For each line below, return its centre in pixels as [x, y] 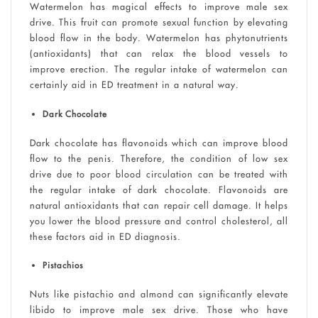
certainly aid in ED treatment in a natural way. [134, 85]
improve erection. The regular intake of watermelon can [159, 69]
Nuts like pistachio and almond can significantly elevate [159, 294]
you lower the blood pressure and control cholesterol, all [159, 220]
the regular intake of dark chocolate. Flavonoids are [159, 189]
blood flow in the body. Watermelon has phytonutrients [159, 38]
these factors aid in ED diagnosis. [105, 236]
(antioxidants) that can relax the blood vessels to [159, 54]
